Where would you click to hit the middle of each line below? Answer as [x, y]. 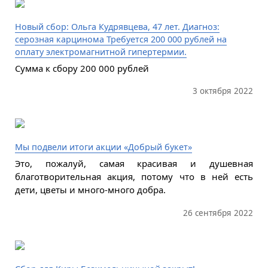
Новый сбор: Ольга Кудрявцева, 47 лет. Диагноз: [117, 26]
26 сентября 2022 [218, 213]
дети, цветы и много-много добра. [90, 190]
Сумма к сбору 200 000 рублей [82, 68]
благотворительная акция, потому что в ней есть [134, 177]
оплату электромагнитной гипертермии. [100, 51]
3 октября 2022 [223, 91]
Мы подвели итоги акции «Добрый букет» [103, 147]
